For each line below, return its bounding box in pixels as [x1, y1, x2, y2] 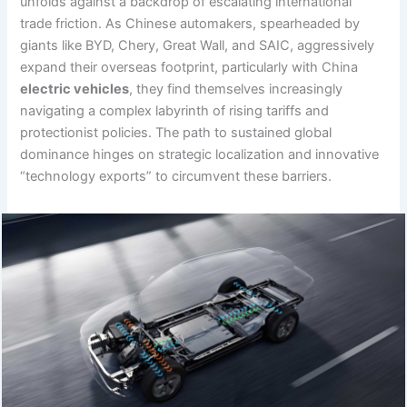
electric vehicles [20, 80, 130, 97]
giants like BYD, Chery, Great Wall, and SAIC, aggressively [20, 36, 375, 54]
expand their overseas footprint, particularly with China [20, 58, 359, 75]
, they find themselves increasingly [129, 80, 343, 97]
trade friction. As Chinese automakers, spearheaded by [20, 15, 361, 32]
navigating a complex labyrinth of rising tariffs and [20, 102, 330, 119]
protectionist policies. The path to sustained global [20, 124, 333, 141]
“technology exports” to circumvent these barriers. [20, 167, 333, 184]
